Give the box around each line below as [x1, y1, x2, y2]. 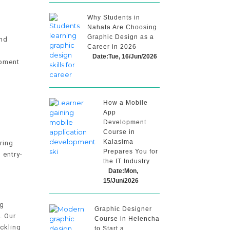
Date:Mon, [108, 167, 138, 175]
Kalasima [103, 138, 133, 145]
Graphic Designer [94, 205, 152, 213]
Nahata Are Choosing [87, 24, 157, 31]
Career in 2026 [87, 43, 137, 50]
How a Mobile [103, 99, 148, 106]
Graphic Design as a [87, 33, 154, 41]
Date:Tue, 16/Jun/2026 [92, 53, 157, 60]
